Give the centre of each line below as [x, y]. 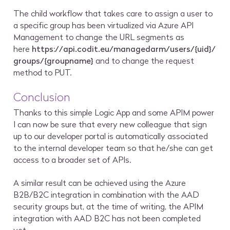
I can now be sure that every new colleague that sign [110, 124]
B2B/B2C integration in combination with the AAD [107, 195]
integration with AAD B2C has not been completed [107, 218]
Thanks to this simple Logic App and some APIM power [114, 112]
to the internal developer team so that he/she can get [113, 148]
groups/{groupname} [54, 61]
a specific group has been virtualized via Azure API [104, 25]
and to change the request [144, 61]
